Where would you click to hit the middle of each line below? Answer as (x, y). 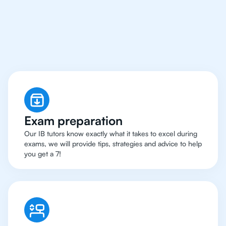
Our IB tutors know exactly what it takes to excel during (111, 134)
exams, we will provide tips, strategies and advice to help (113, 144)
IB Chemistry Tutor (113, 35)
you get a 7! (43, 154)
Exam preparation (73, 121)
